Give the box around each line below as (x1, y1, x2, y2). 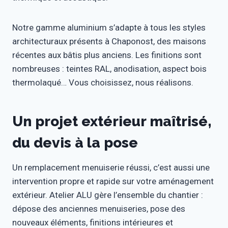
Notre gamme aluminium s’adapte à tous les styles (12, 22, 206, 33)
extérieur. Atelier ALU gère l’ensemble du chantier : (12, 190, 203, 201)
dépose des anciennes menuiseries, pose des (12, 204, 185, 214)
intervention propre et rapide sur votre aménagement (12, 176, 214, 187)
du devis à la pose (12, 134, 138, 152)
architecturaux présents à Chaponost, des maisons (12, 36, 206, 47)
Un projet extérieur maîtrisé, (12, 113, 212, 130)
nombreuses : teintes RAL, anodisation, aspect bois (12, 64, 207, 74)
